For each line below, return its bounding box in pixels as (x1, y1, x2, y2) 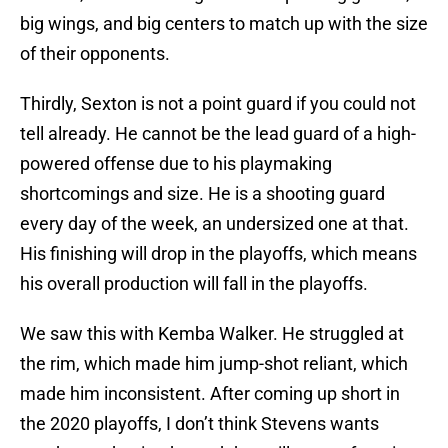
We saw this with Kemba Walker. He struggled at (20, 323, 404, 345)
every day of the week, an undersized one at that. (20, 213, 409, 235)
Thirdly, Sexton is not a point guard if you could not (20, 93, 416, 115)
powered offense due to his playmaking (20, 153, 332, 175)
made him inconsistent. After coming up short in (20, 383, 400, 405)
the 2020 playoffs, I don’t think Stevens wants (20, 413, 379, 435)
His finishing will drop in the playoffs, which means (20, 243, 417, 265)
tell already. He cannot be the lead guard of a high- (20, 123, 416, 145)
